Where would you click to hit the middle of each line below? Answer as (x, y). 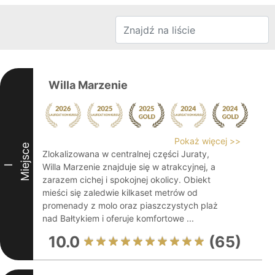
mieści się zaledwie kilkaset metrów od (120, 192)
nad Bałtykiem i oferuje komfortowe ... (118, 218)
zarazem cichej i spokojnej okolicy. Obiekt (126, 180)
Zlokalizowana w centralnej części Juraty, (126, 154)
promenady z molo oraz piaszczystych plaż (130, 205)
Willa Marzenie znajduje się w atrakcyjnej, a (129, 167)
